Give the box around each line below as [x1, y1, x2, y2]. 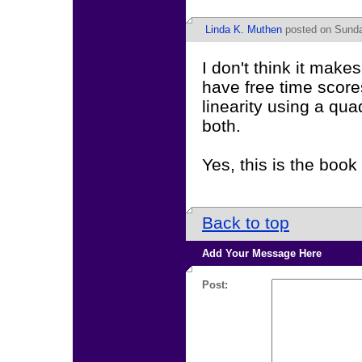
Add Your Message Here [202, 247, 322, 259]
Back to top [202, 213, 289, 232]
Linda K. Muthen [205, 23, 282, 36]
